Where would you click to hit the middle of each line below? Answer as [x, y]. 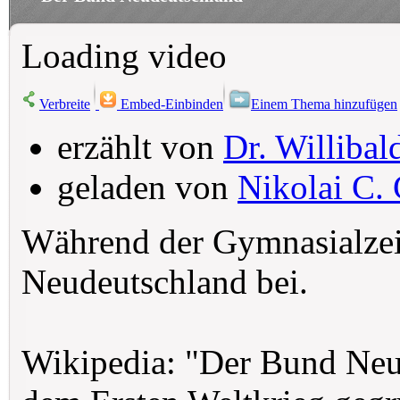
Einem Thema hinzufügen [324, 104]
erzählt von [140, 147]
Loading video [124, 56]
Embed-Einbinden [170, 104]
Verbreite [65, 104]
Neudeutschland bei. [165, 282]
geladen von [147, 187]
